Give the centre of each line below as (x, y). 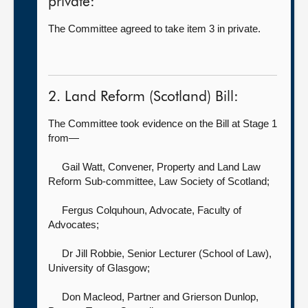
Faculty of (219, 210)
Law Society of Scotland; (214, 181)
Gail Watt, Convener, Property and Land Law (161, 167)
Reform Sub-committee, (103, 181)
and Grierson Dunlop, (211, 297)
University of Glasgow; (99, 268)
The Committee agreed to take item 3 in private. (154, 29)
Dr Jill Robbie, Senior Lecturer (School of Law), (167, 253)
